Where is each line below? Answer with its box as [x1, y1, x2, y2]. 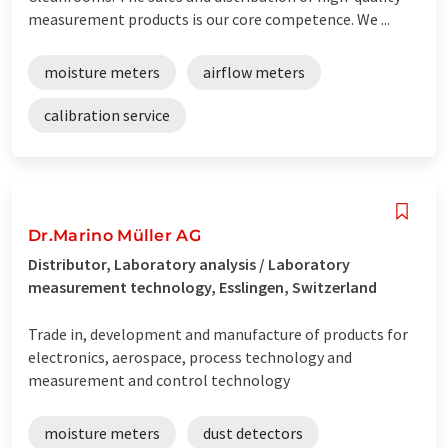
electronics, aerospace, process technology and [28, 346, 352, 367]
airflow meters [203, 61, 305, 82]
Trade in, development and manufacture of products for [28, 323, 408, 344]
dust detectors [203, 422, 303, 443]
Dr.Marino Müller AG [28, 225, 202, 245]
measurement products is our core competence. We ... [28, 8, 390, 29]
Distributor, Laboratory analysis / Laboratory [28, 253, 350, 274]
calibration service [44, 104, 170, 125]
